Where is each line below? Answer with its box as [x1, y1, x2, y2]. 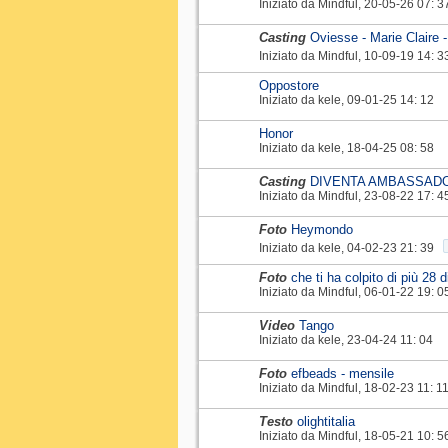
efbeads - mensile [291, 365, 394, 381]
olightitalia [297, 413, 355, 429]
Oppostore [259, 77, 319, 93]
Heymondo [291, 221, 353, 237]
